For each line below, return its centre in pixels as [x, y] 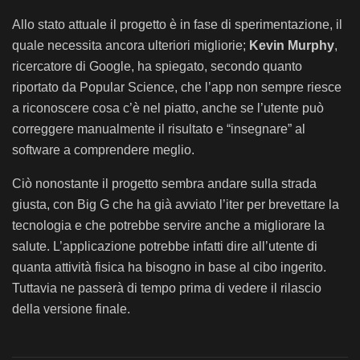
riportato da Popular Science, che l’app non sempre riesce [177, 87]
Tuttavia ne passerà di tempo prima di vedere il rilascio [167, 288]
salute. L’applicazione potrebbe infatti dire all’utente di [165, 246]
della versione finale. [71, 309]
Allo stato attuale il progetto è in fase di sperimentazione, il [177, 25]
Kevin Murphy [292, 45]
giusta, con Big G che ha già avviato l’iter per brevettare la [176, 205]
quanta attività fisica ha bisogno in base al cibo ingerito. [169, 267]
